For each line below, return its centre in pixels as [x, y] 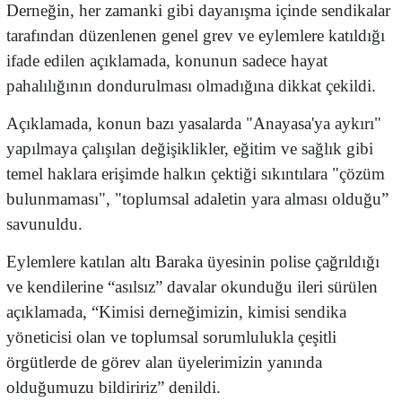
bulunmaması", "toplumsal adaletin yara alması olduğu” [197, 199]
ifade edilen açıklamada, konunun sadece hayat [167, 61]
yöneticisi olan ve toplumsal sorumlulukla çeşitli [171, 337]
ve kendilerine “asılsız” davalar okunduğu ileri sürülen [192, 287]
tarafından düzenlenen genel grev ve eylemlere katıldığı [196, 36]
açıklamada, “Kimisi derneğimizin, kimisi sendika [176, 312]
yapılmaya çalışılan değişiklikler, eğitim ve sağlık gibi [190, 149]
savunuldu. [44, 224]
